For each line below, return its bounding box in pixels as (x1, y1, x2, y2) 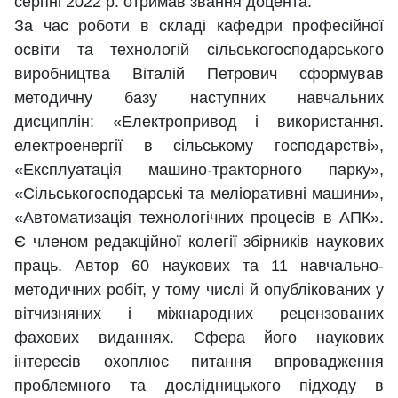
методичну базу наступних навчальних (14, 89, 384, 107)
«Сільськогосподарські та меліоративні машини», (14, 185, 384, 203)
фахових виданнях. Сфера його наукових (14, 329, 384, 347)
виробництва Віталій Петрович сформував (14, 65, 384, 84)
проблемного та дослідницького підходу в (14, 377, 384, 395)
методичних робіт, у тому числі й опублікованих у (14, 281, 384, 299)
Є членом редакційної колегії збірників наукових (14, 233, 384, 251)
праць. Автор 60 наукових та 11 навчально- (14, 257, 384, 275)
